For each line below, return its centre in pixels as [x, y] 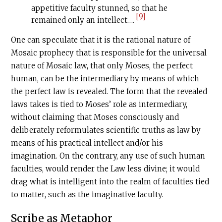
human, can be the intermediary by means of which [105, 79]
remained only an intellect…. [83, 20]
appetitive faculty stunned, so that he [99, 8]
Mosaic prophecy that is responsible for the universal [109, 53]
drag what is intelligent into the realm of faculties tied [110, 182]
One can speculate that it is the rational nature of [101, 40]
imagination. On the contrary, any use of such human [108, 156]
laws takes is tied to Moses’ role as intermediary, [99, 104]
